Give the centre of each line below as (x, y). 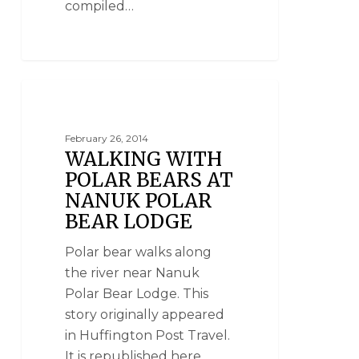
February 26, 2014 (107, 138)
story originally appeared (145, 314)
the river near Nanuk (133, 272)
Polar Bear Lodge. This (137, 293)
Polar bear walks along (139, 252)
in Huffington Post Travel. (148, 335)
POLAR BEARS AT (149, 179)
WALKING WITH (144, 159)
